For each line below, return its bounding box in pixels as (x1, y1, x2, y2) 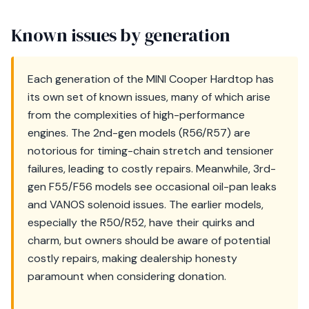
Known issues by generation (11, 23, 230, 48)
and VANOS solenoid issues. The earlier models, (28, 197, 263, 212)
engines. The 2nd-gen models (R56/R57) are (28, 126, 250, 140)
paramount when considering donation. (28, 269, 226, 283)
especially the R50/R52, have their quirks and (28, 215, 255, 230)
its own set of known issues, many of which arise (28, 90, 270, 104)
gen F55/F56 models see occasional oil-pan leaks (28, 179, 277, 194)
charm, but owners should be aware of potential (28, 233, 270, 248)
